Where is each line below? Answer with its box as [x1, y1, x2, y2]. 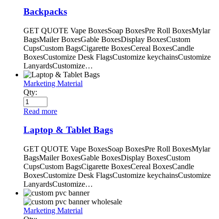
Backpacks [23, 6, 67, 17]
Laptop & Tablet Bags [23, 125, 113, 135]
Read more [23, 107, 57, 115]
